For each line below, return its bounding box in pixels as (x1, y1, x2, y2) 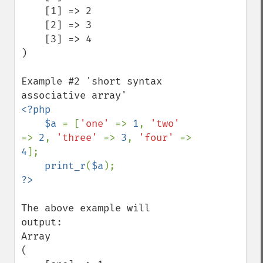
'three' (56, 131, 103, 144)
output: (21, 216, 62, 228)
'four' (139, 131, 180, 144)
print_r (45, 160, 86, 172)
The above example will (21, 202, 150, 214)
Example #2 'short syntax (21, 75, 162, 87)
